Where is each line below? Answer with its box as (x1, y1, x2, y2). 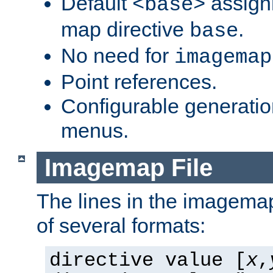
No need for (61, 43, 174, 67)
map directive (61, 17, 190, 41)
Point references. (61, 69, 217, 93)
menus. (61, 118, 129, 142)
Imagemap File (44, 154, 213, 181)
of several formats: (37, 214, 205, 238)
